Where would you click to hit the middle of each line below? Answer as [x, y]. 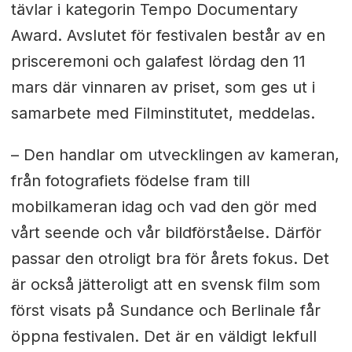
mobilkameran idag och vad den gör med [163, 207]
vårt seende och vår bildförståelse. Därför [166, 233]
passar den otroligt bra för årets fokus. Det [170, 259]
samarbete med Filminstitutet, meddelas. [163, 114]
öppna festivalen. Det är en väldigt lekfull [163, 337]
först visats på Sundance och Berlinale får [165, 311]
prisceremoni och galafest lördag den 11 [158, 62]
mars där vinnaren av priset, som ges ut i [163, 88]
